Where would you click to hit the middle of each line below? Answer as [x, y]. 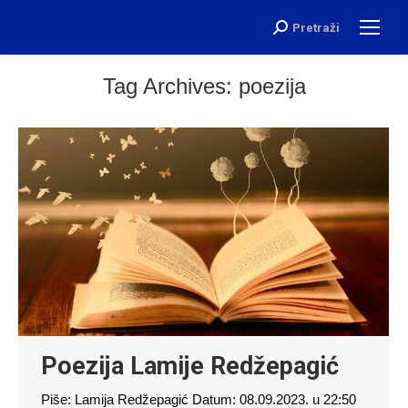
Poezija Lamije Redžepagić [190, 366]
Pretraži [316, 27]
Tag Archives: [170, 86]
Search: [296, 31]
